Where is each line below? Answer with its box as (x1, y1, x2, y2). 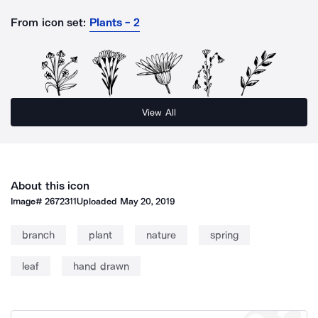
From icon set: (11, 16, 87, 29)
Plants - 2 (89, 16, 141, 29)
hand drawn (73, 260, 129, 273)
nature (146, 229, 176, 241)
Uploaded (77, 196, 120, 207)
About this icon (11, 179, 90, 192)
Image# (11, 196, 45, 207)
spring (210, 229, 238, 241)
